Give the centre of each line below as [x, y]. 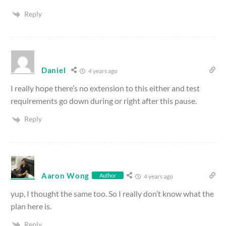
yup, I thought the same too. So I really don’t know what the [112, 193]
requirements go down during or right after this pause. [104, 101]
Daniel [54, 70]
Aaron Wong [65, 175]
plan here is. [31, 206]
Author [108, 176]
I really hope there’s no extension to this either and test [105, 88]
